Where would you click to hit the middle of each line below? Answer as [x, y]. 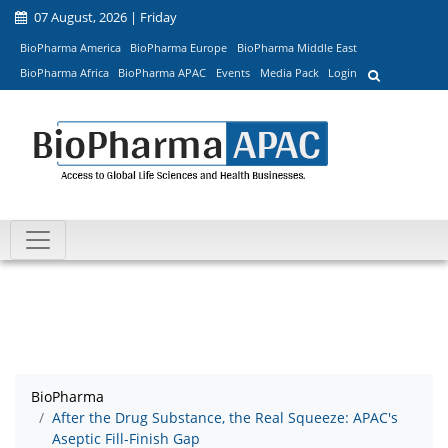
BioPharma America [70, 47]
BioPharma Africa [64, 73]
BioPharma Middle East [296, 47]
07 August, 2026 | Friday [104, 17]
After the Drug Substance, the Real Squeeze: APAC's [225, 418]
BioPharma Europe [179, 47]
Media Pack [289, 73]
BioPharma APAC [162, 73]
